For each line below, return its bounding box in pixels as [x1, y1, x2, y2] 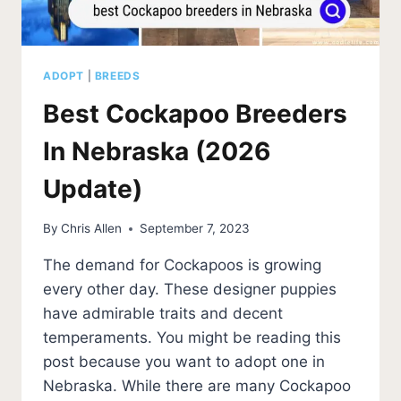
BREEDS [94, 68, 141, 82]
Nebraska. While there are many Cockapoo [43, 377, 351, 396]
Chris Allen [61, 221, 123, 236]
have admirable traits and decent [43, 304, 283, 323]
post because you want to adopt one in [43, 353, 325, 371]
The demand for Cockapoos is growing [43, 256, 321, 275]
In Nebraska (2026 [43, 135, 270, 166]
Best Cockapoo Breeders [43, 98, 347, 129]
